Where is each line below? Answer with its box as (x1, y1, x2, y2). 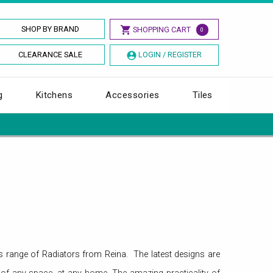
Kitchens (35, 89, 73, 101)
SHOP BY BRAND (21, 24, 80, 34)
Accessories (105, 89, 160, 101)
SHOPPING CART (132, 25, 191, 34)
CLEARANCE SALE (18, 50, 83, 59)
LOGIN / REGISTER (138, 50, 202, 59)
